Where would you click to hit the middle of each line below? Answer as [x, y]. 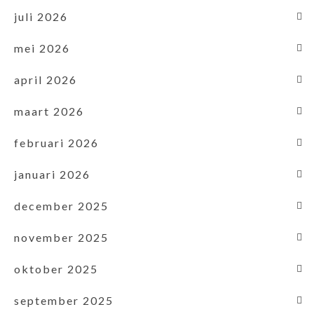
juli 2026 [41, 16]
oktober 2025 [56, 268]
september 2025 [64, 300]
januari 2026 [52, 174]
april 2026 [46, 79]
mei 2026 [42, 48]
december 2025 [61, 205]
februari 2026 [56, 142]
